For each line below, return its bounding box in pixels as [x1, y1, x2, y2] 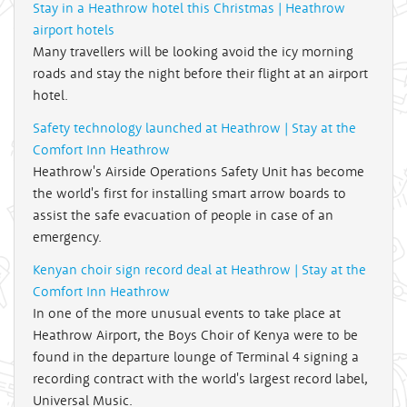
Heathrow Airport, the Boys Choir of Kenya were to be [33, 326, 358, 344]
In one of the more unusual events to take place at [33, 304, 341, 323]
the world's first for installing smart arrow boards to [33, 184, 346, 203]
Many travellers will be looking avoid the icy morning [33, 43, 353, 61]
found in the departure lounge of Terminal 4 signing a [33, 348, 359, 366]
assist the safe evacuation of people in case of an [33, 206, 333, 224]
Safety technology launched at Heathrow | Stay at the [33, 119, 356, 137]
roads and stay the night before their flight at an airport [33, 65, 368, 83]
